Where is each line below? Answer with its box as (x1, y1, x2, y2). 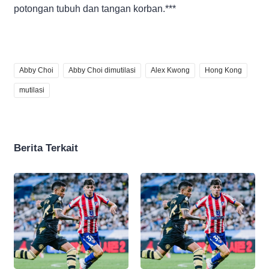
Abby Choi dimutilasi (68, 65, 136, 74)
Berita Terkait (14, 142, 78, 154)
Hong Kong (205, 65, 242, 74)
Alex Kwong (151, 65, 190, 74)
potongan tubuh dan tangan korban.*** (14, 3, 176, 14)
